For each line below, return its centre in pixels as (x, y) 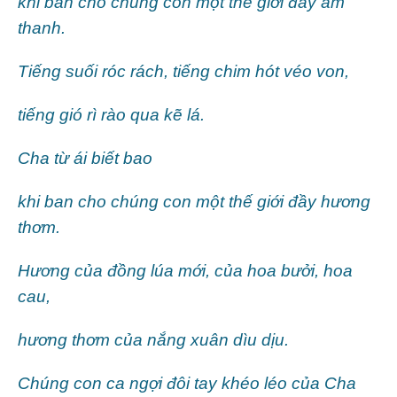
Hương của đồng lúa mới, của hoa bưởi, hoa (185, 270)
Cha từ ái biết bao (85, 158)
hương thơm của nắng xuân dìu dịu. (153, 339)
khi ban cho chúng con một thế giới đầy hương (194, 201)
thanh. (42, 27)
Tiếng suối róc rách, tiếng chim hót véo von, (183, 71)
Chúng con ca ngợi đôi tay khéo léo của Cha (187, 383)
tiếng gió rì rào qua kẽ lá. (111, 114)
